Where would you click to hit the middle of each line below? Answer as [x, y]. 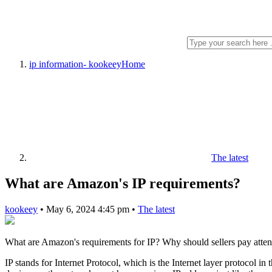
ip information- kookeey [75, 64]
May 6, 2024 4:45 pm [89, 209]
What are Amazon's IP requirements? [123, 183]
